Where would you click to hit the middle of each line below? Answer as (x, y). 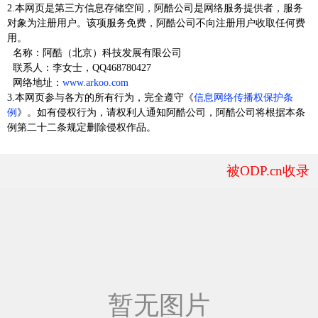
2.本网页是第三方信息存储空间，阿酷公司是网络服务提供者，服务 (155, 8)
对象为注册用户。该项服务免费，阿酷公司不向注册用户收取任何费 (156, 23)
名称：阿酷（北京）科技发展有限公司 (94, 53)
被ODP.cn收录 (268, 171)
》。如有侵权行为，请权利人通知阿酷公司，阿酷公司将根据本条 (161, 113)
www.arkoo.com (95, 83)
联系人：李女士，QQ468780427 (79, 68)
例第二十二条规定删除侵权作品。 (82, 127)
